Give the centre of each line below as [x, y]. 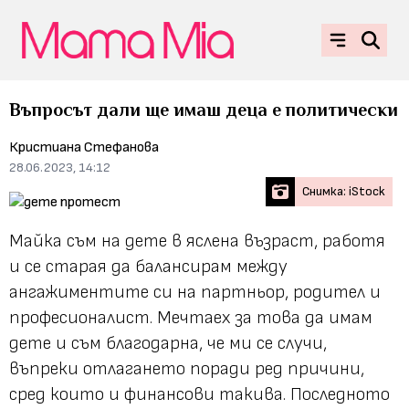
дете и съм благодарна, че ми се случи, [168, 343]
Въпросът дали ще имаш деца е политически [204, 109]
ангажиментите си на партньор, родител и [195, 292]
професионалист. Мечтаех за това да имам [191, 317]
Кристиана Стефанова [84, 147]
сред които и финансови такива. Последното [199, 394]
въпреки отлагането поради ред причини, [187, 368]
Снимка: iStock [344, 191]
